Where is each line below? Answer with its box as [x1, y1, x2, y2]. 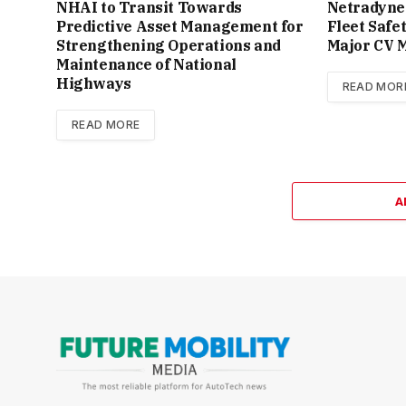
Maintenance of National [56, 55, 237, 74]
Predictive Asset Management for [56, 17, 304, 36]
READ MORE [72, 118, 140, 132]
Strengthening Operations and [56, 36, 281, 55]
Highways [56, 74, 131, 93]
